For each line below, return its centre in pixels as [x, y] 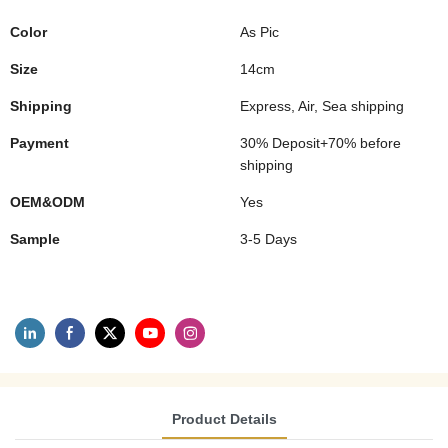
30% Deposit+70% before [320, 143]
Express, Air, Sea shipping [322, 106]
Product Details [224, 418]
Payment [39, 143]
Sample [35, 239]
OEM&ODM [47, 202]
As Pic [259, 32]
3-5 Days [268, 239]
